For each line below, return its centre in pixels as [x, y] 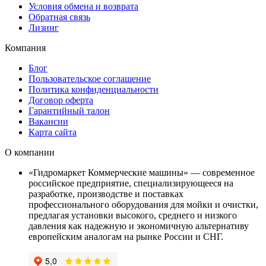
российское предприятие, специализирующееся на [131, 183]
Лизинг [44, 27]
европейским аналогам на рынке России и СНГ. [126, 236]
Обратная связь [59, 17]
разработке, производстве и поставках [106, 194]
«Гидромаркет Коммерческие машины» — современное [142, 172]
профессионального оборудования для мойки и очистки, [143, 204]
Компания [25, 47]
